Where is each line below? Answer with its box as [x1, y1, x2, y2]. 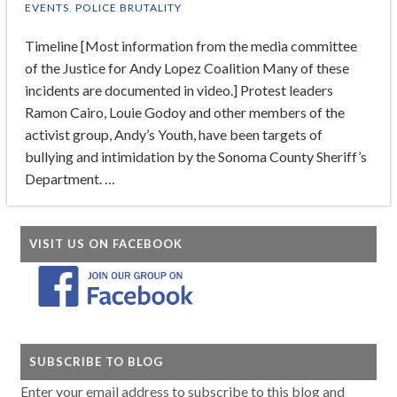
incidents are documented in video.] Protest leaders [24, 81, 333, 98]
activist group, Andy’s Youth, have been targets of [24, 125, 323, 143]
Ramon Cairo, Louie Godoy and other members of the [24, 103, 345, 121]
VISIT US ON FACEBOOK [29, 237, 183, 252]
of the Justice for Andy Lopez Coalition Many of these [24, 58, 349, 76]
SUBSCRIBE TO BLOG [29, 354, 164, 369]
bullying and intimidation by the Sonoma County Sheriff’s [24, 147, 367, 165]
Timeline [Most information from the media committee [24, 36, 357, 54]
